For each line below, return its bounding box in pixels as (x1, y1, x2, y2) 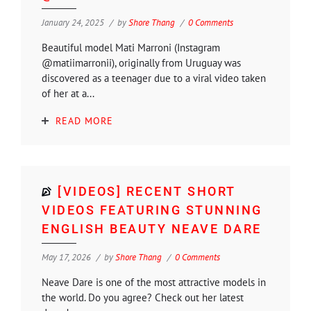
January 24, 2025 (42, 16, 104, 28)
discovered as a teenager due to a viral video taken (42, 71, 266, 85)
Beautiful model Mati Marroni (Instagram (42, 40, 220, 54)
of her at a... (42, 86, 94, 100)
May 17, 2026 (42, 251, 91, 263)
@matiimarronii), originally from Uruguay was (42, 56, 241, 69)
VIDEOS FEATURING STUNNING (42, 202, 262, 217)
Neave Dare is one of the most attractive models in (42, 275, 266, 289)
